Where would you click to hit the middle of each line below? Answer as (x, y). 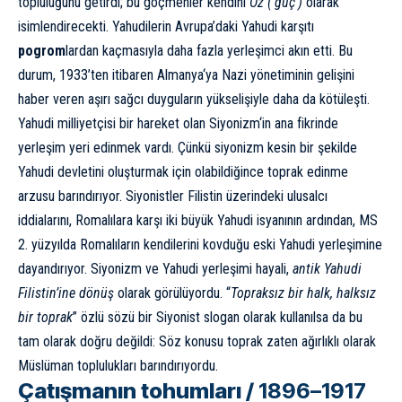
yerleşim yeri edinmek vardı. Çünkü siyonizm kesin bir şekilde (188, 147)
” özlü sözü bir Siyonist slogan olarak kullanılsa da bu (218, 317)
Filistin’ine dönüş (66, 293)
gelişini (334, 74)
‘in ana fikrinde (299, 123)
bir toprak (45, 317)
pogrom (42, 50)
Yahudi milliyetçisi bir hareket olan (112, 123)
